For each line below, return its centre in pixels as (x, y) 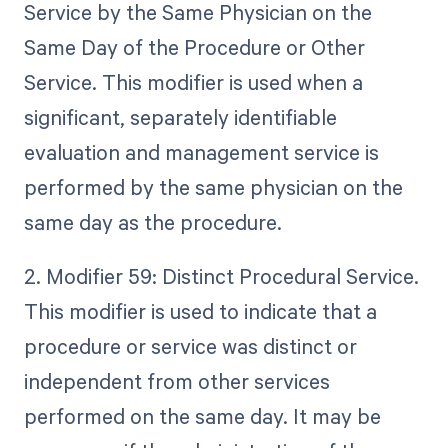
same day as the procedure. (152, 221)
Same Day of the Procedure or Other (194, 46)
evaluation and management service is (201, 151)
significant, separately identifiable (180, 116)
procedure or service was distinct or (190, 345)
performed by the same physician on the (213, 186)
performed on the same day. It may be (202, 415)
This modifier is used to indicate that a (200, 310)
